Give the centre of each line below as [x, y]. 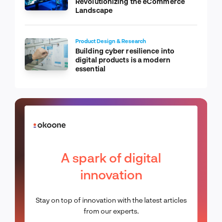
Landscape [94, 10]
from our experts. [111, 211]
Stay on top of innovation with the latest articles [111, 200]
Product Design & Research [111, 41]
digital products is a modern [123, 59]
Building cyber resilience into [125, 51]
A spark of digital [111, 157]
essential [90, 68]
